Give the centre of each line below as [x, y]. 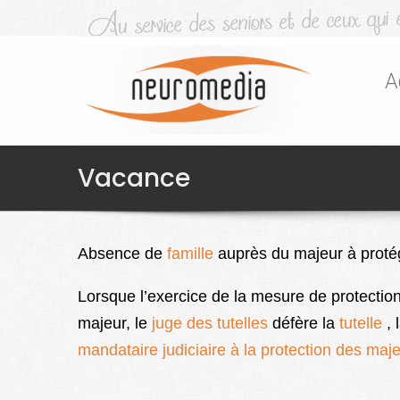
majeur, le [112, 324]
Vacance [134, 179]
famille [190, 254]
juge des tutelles [208, 324]
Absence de [122, 254]
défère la [301, 324]
